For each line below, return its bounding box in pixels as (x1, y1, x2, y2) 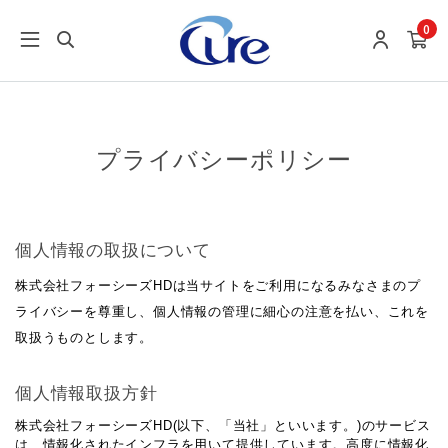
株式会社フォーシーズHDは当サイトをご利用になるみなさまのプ (15, 278, 422, 293)
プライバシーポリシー (96, 146, 352, 173)
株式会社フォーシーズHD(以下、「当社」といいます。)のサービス (15, 418, 431, 433)
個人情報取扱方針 (15, 384, 158, 403)
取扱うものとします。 (15, 330, 153, 345)
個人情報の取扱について (15, 241, 211, 260)
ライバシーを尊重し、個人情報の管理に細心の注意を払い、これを (15, 304, 429, 319)
